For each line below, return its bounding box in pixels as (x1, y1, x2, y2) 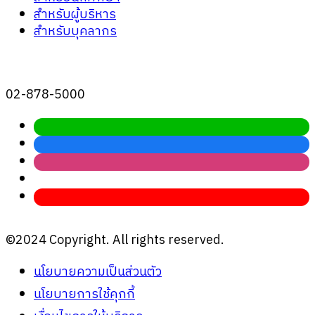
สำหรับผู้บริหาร (34, 4, 116, 25)
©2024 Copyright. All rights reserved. (6, 229, 224, 251)
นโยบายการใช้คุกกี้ (34, 283, 135, 305)
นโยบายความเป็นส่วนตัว (34, 261, 162, 283)
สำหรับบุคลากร (34, 20, 117, 42)
